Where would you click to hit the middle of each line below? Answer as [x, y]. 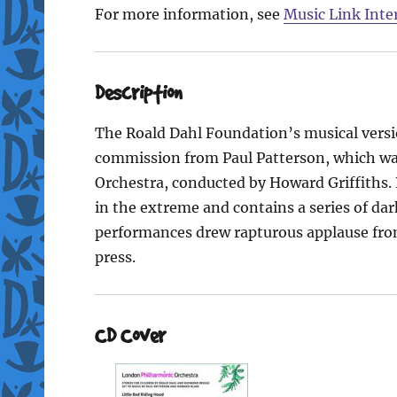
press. [115, 257]
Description [138, 92]
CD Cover [130, 335]
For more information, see [189, 14]
